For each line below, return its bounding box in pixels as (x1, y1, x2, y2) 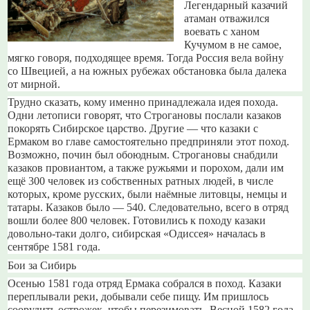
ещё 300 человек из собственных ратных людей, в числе (8, 175, 274, 188)
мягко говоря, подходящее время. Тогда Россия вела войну (8, 51, 284, 64)
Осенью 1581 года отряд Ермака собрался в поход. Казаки (8, 277, 282, 291)
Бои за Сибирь (8, 259, 77, 272)
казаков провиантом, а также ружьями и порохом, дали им (8, 162, 284, 175)
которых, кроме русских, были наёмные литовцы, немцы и (8, 188, 288, 201)
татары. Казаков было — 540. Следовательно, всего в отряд (8, 201, 289, 215)
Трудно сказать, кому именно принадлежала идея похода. (8, 96, 279, 109)
